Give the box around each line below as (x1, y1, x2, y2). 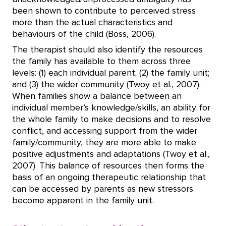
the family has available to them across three (12, 56, 191, 66)
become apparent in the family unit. (12, 196, 154, 205)
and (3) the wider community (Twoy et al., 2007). (12, 80, 201, 89)
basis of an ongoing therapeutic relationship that (12, 173, 206, 182)
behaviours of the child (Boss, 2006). (12, 29, 158, 39)
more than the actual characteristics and (12, 18, 173, 27)
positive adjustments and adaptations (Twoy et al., (12, 149, 210, 159)
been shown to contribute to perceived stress (12, 6, 196, 16)
